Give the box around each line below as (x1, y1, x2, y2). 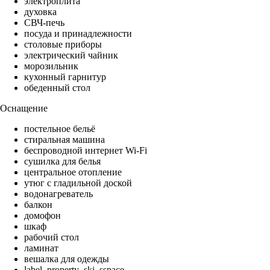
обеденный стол (24, 83, 90, 93)
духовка (24, 7, 57, 17)
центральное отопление (24, 167, 122, 178)
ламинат (24, 243, 58, 254)
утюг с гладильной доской (24, 178, 132, 189)
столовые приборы (24, 39, 102, 50)
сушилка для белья (24, 156, 101, 167)
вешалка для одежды (24, 254, 109, 265)
